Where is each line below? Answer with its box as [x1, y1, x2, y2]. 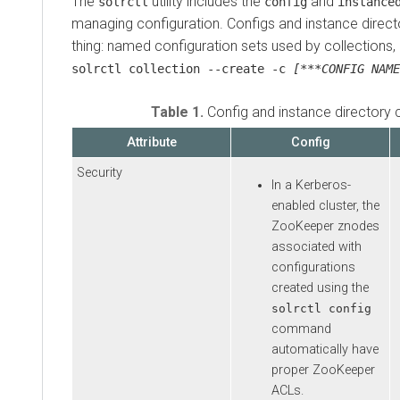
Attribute [126, 134, 177, 150]
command [271, 321, 331, 337]
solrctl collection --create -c [71, 61, 293, 76]
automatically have [271, 342, 379, 358]
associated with [271, 239, 362, 255]
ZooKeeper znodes [271, 219, 379, 235]
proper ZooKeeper [271, 362, 375, 379]
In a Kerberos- [271, 178, 351, 194]
